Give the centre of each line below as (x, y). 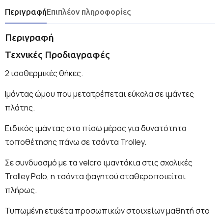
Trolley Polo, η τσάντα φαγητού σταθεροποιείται (95, 176)
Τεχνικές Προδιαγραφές (57, 54)
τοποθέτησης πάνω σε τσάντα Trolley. (76, 142)
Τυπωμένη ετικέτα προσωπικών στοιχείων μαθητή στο (107, 210)
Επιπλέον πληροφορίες (89, 12)
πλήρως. (21, 190)
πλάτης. (20, 107)
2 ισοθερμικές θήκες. (44, 73)
